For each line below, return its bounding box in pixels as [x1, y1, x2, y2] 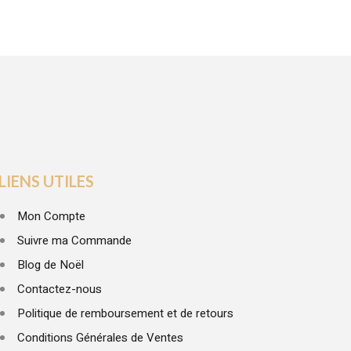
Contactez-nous [16, 280, 102, 298]
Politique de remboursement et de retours [16, 304, 233, 322]
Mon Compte [16, 207, 85, 225]
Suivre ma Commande [16, 231, 132, 249]
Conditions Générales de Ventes [16, 328, 183, 346]
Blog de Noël [16, 255, 84, 273]
